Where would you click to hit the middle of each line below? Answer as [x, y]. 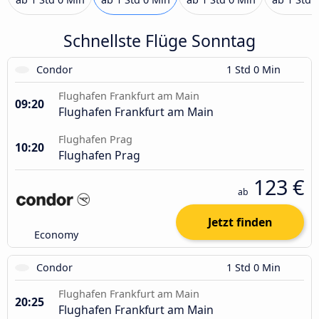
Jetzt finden [240, 222]
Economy [57, 235]
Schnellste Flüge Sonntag [159, 41]
